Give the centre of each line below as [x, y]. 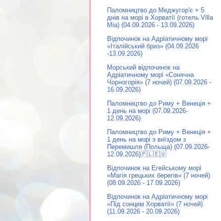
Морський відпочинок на [143, 68]
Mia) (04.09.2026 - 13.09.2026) [151, 25]
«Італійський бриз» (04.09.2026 [153, 46]
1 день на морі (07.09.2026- [147, 111]
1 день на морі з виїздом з [147, 140]
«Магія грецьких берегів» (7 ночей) [159, 176]
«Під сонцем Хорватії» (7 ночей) [155, 204]
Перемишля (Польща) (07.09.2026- [158, 147]
